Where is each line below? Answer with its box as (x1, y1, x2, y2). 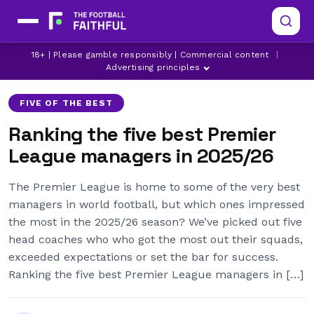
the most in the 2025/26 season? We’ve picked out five (8, 215, 302, 228)
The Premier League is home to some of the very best (8, 180, 300, 193)
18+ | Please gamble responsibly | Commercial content (32, 50, 269, 60)
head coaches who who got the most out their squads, (8, 233, 303, 246)
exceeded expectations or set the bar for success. (8, 250, 278, 264)
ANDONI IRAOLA (22, 55, 96, 64)
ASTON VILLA (180, 55, 244, 64)
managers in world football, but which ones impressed (8, 198, 305, 211)
